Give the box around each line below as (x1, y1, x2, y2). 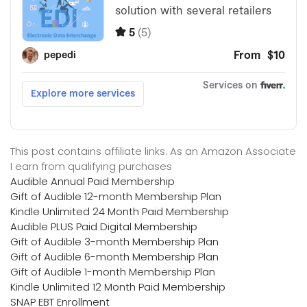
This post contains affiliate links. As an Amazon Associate (10, 143, 296, 158)
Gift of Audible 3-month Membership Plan (10, 234, 219, 249)
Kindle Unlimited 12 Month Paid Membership (10, 279, 225, 294)
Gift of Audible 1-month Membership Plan (10, 264, 215, 279)
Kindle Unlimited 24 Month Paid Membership (10, 204, 229, 219)
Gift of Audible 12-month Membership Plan (10, 188, 221, 204)
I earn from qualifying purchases (10, 158, 172, 173)
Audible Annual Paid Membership (10, 173, 175, 188)
